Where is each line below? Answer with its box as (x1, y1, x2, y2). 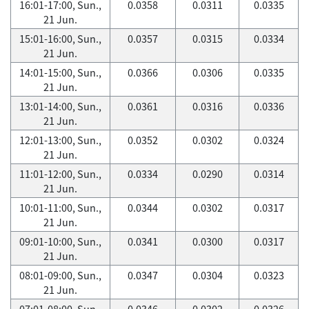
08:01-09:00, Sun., (19, 268, 101, 283)
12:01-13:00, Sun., (19, 132, 101, 148)
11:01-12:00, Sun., (19, 166, 101, 181)
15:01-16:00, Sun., (19, 31, 101, 46)
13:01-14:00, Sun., (19, 99, 101, 114)
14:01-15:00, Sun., (19, 65, 101, 80)
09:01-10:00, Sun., (19, 234, 101, 249)
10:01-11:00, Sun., (19, 200, 101, 215)
